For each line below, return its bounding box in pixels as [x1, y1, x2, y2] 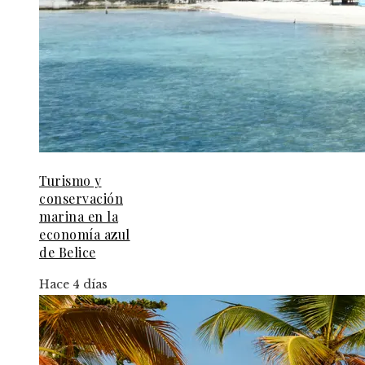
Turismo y [39, 172, 102, 190]
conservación [39, 190, 123, 208]
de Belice [39, 244, 96, 262]
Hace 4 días [39, 277, 108, 292]
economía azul [39, 226, 130, 244]
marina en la [39, 208, 118, 226]
